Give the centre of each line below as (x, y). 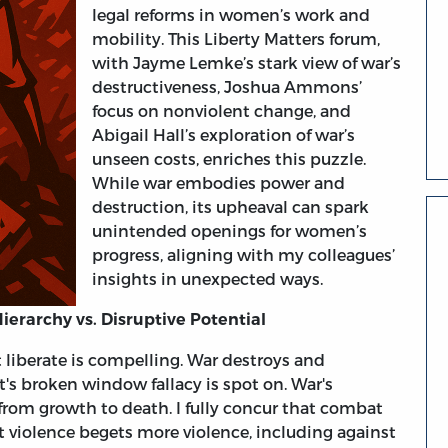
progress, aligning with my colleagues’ (243, 255)
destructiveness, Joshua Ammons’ (227, 87)
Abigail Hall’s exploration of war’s (223, 135)
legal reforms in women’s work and (231, 15)
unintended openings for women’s (229, 231)
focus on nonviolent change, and (221, 111)
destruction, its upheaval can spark (230, 207)
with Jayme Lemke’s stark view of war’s (246, 63)
